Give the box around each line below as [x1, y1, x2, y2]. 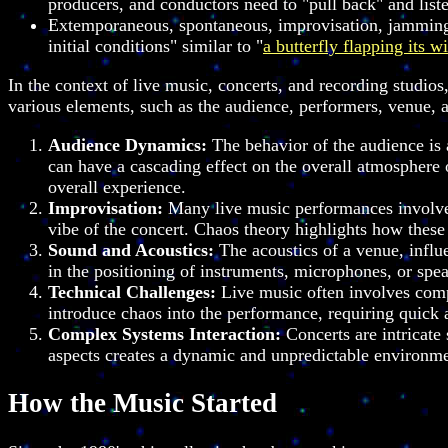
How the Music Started [8, 388, 277, 419]
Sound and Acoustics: [48, 239, 214, 260]
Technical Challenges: [48, 281, 216, 302]
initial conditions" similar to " [48, 35, 263, 56]
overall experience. [48, 176, 186, 197]
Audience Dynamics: [48, 134, 207, 155]
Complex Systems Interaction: [48, 323, 281, 344]
